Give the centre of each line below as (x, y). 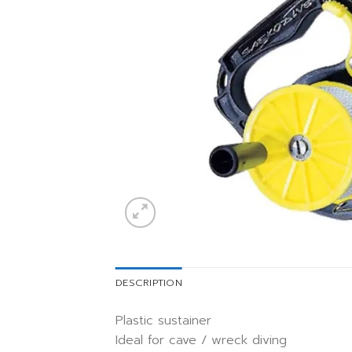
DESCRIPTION (149, 282)
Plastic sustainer (163, 321)
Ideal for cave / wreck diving (201, 340)
